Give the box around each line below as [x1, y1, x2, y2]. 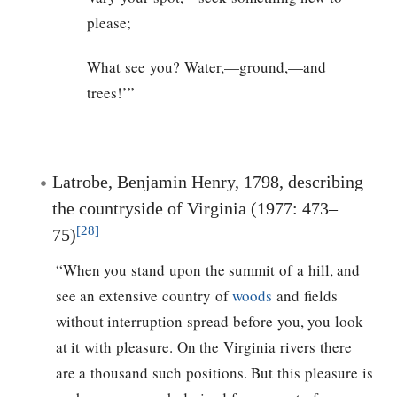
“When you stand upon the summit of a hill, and [55, 260, 361, 281]
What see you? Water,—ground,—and [87, 56, 326, 77]
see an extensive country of [55, 285, 233, 307]
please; [87, 12, 132, 33]
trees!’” [87, 82, 136, 103]
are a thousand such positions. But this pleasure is [55, 362, 373, 384]
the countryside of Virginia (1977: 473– [52, 198, 338, 219]
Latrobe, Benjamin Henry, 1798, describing [52, 172, 363, 192]
